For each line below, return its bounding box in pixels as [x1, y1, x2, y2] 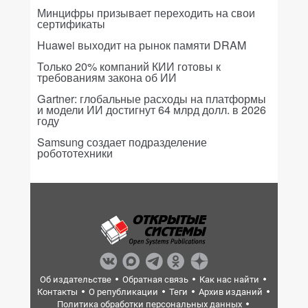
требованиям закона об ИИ [37, 69, 177, 85]
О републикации [88, 287, 158, 297]
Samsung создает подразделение [37, 134, 207, 150]
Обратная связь [122, 274, 188, 285]
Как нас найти [199, 274, 259, 285]
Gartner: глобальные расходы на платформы [37, 91, 266, 107]
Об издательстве [40, 274, 111, 285]
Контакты [36, 287, 78, 297]
